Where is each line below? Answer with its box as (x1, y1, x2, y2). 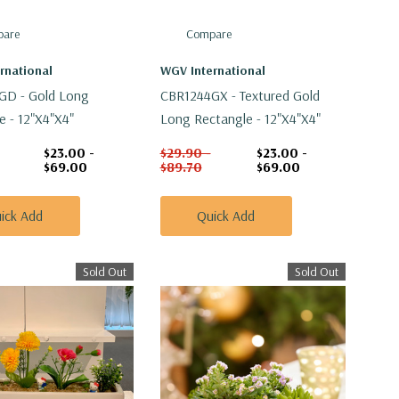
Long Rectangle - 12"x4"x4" (159, 110, 321, 128)
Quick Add (197, 207, 256, 225)
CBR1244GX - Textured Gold (159, 86, 320, 105)
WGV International (159, 62, 265, 79)
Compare (186, 26, 232, 43)
